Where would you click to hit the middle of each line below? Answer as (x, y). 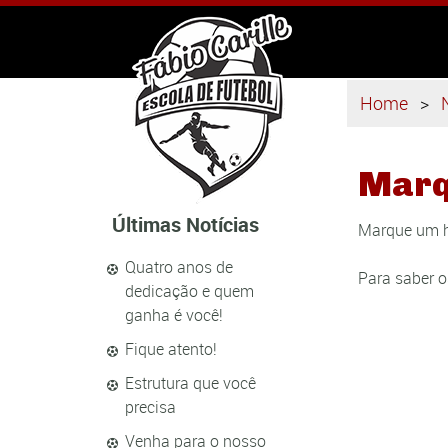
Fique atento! (171, 349)
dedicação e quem (189, 291)
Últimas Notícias (185, 224)
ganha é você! (174, 315)
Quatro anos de (179, 267)
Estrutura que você (190, 383)
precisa (150, 407)
